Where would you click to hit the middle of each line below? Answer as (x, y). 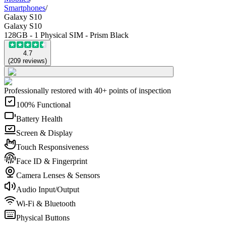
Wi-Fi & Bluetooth (46, 203)
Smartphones (25, 8)
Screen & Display (44, 133)
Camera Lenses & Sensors (58, 175)
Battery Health (39, 119)
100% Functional (43, 104)
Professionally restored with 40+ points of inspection (88, 90)
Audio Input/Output (48, 189)
